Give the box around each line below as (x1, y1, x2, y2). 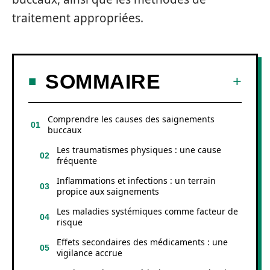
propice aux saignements (57, 185, 159, 197)
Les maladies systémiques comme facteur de (57, 205, 238, 217)
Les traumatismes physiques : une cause (57, 143, 221, 155)
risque (57, 216, 83, 228)
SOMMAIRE (45, 69, 160, 93)
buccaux (48, 124, 81, 136)
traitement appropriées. (12, 10, 143, 26)
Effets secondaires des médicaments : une (57, 236, 228, 248)
